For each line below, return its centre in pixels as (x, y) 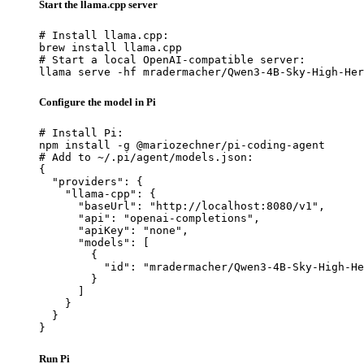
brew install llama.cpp (110, 48)
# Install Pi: (81, 133)
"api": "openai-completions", (149, 219)
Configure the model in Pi (97, 102)
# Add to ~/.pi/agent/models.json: (146, 158)
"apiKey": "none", (114, 231)
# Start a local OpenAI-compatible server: (172, 60)
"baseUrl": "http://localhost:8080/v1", (182, 206)
